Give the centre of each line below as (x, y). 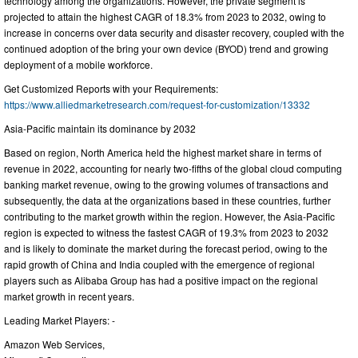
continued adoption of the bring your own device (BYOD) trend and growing (166, 49)
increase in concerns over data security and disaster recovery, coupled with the (174, 33)
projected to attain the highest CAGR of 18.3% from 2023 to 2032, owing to (165, 17)
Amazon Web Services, (54, 344)
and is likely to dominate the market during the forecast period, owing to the (166, 249)
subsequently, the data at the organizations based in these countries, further (167, 201)
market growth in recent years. (69, 296)
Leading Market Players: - (60, 320)
